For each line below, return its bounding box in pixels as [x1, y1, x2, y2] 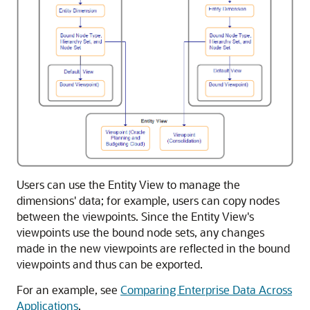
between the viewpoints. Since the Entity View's [17, 208, 254, 224]
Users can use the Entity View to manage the [17, 176, 240, 192]
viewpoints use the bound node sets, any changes [17, 224, 264, 239]
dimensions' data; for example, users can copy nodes [17, 192, 280, 208]
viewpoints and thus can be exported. [17, 256, 203, 271]
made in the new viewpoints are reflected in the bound [17, 240, 290, 255]
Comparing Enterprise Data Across [120, 282, 292, 297]
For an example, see [17, 282, 120, 297]
